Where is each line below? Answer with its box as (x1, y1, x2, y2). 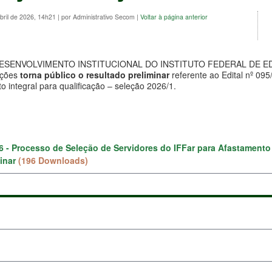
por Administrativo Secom (61, 12, 137, 21)
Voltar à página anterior (140, 12, 208, 21)
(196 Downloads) (18, 154, 88, 166)
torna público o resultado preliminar (18, 68, 172, 81)
